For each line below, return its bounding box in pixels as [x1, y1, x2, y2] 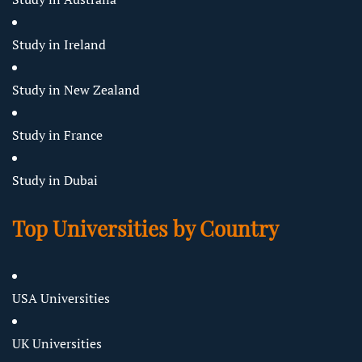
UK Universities [12, 334, 102, 352]
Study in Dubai [12, 170, 98, 189]
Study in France [12, 125, 103, 144]
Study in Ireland [12, 35, 106, 53]
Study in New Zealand [12, 80, 140, 99]
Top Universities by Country [12, 213, 279, 242]
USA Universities [12, 288, 110, 307]
